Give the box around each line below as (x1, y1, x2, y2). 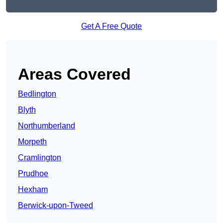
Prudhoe (18, 169, 48, 178)
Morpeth (18, 137, 47, 146)
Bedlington (18, 90, 56, 99)
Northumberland (18, 121, 75, 130)
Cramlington (18, 153, 61, 162)
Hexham (18, 185, 48, 194)
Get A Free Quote (81, 22, 142, 31)
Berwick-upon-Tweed (18, 201, 93, 210)
